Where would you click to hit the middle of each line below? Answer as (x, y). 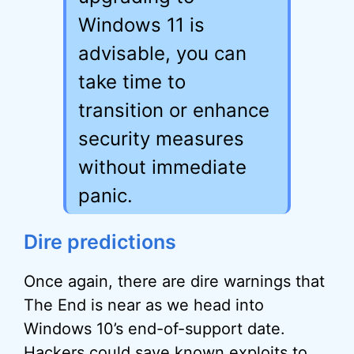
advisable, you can (162, 53)
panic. (105, 196)
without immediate (162, 167)
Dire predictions (100, 242)
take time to (132, 82)
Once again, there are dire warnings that (174, 281)
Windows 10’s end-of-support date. (154, 329)
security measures (161, 139)
